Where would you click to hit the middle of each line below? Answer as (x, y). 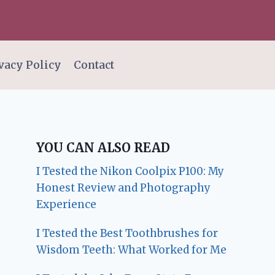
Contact (94, 65)
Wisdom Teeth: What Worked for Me (132, 250)
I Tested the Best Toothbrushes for (127, 234)
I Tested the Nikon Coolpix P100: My (130, 172)
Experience (67, 205)
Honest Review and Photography (124, 188)
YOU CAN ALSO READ (103, 148)
